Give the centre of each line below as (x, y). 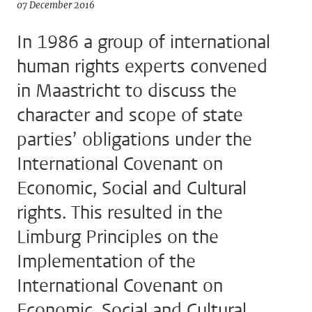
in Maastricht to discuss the (127, 91)
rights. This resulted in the (120, 213)
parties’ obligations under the (134, 140)
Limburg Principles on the (118, 237)
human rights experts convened (142, 67)
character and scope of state (130, 115)
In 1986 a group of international (143, 42)
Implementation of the (106, 262)
